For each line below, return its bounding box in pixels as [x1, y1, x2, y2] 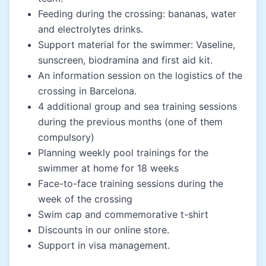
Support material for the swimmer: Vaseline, [38, 38, 235, 50]
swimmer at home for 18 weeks [38, 161, 179, 174]
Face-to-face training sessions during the [38, 177, 223, 189]
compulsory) [38, 131, 94, 143]
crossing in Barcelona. [38, 84, 137, 97]
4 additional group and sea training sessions [38, 100, 237, 112]
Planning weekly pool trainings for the [38, 146, 208, 159]
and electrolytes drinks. [38, 23, 143, 35]
